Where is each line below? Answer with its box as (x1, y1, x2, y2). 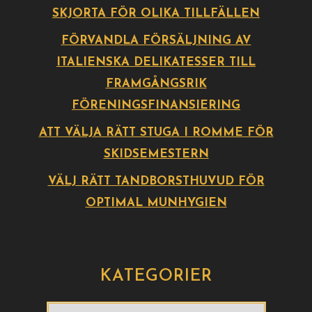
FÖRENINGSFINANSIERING (72, 100, 240, 111)
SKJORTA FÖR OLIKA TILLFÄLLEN (52, 8, 260, 19)
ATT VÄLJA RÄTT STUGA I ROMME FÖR (38, 127, 274, 139)
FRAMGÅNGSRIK (105, 78, 207, 90)
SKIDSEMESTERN (103, 148, 209, 160)
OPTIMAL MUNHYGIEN (85, 197, 227, 209)
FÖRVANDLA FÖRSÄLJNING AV (61, 35, 251, 47)
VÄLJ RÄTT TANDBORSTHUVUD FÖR (47, 175, 265, 187)
